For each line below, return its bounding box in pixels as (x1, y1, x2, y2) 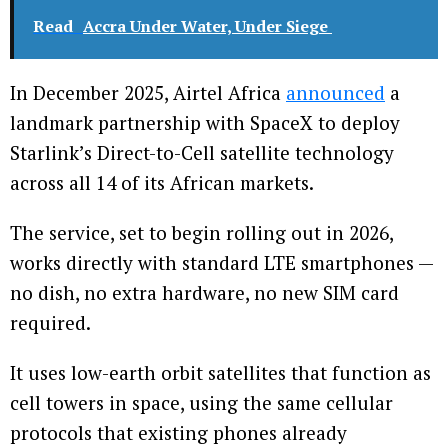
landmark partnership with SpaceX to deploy (10, 110, 400, 136)
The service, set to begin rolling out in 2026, (10, 220, 393, 246)
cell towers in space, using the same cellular (10, 390, 393, 416)
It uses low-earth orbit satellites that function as (10, 360, 431, 386)
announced (286, 80, 385, 106)
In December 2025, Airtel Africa (10, 80, 286, 106)
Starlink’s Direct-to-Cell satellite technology (10, 140, 394, 166)
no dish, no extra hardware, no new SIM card (10, 280, 399, 306)
